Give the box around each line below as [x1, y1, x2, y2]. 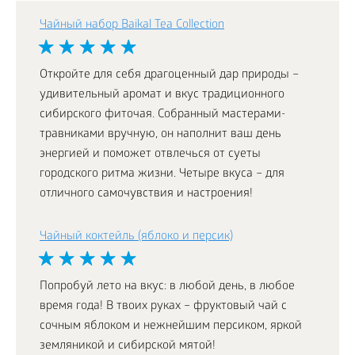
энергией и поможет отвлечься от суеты [40, 147, 261, 162]
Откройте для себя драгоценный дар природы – [40, 67, 299, 82]
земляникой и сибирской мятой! [40, 338, 216, 353]
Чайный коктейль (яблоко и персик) [40, 229, 233, 244]
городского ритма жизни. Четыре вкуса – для [40, 166, 284, 181]
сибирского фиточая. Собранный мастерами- [40, 107, 285, 122]
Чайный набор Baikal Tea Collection [40, 17, 224, 32]
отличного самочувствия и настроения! [40, 186, 253, 201]
